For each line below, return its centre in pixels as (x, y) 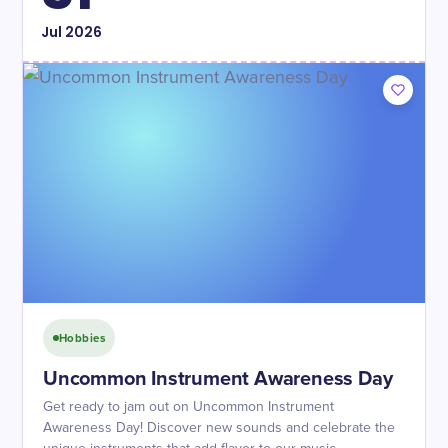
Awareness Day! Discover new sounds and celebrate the (219, 428)
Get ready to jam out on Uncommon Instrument (188, 407)
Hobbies (82, 338)
